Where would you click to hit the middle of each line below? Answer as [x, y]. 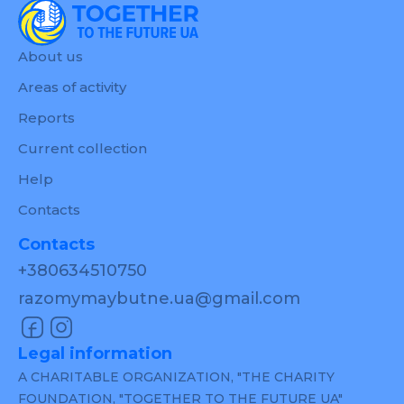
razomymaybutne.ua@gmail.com [159, 298]
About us [50, 56]
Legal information [95, 353]
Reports [46, 117]
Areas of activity [72, 87]
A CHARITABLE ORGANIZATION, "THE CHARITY [176, 376]
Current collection [83, 148]
